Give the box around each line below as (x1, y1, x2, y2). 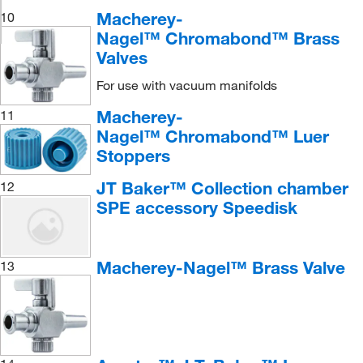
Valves (96, 47, 147, 69)
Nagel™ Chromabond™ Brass (96, 28, 340, 49)
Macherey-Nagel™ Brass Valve (96, 257, 345, 279)
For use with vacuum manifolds (96, 77, 277, 94)
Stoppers (96, 145, 170, 167)
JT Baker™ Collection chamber (96, 177, 348, 199)
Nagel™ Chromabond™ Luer (96, 126, 329, 147)
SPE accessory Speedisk (96, 197, 297, 219)
